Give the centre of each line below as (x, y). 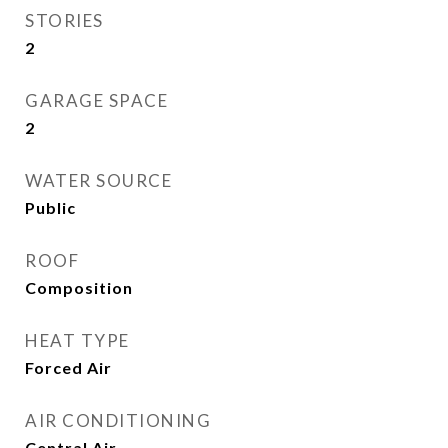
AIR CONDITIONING (118, 420)
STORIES (64, 20)
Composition (79, 287)
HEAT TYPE (77, 340)
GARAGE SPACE (96, 100)
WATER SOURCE (98, 180)
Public (50, 207)
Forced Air (68, 367)
